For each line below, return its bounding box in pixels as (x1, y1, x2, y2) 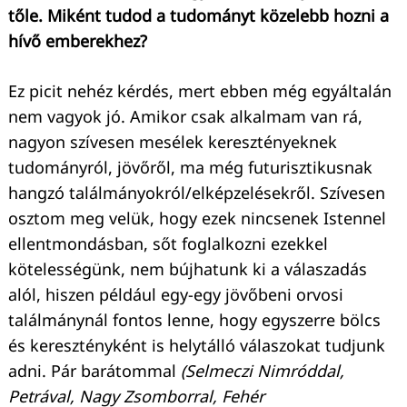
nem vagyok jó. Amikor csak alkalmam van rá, (8, 104, 362, 127)
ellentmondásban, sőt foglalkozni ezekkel (8, 232, 328, 254)
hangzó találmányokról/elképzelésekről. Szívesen (8, 181, 385, 203)
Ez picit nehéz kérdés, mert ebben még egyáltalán (8, 79, 392, 102)
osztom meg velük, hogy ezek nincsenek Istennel (8, 206, 386, 229)
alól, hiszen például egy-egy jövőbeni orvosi (8, 283, 343, 305)
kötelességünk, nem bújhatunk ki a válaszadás (8, 257, 367, 280)
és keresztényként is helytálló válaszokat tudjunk (8, 333, 385, 356)
